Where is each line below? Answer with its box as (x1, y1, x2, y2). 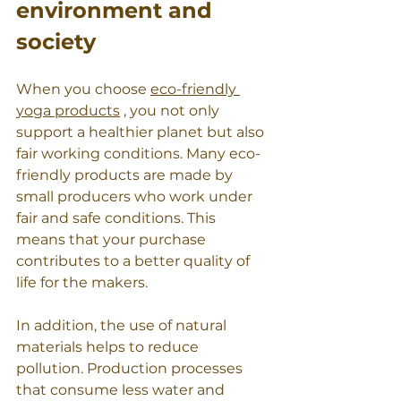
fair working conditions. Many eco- (16, 145, 260, 163)
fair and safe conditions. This (16, 209, 219, 227)
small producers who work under (16, 188, 256, 206)
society (16, 29, 96, 55)
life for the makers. (16, 274, 148, 292)
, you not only (120, 102, 223, 120)
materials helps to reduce (16, 338, 202, 356)
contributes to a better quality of (16, 252, 253, 270)
